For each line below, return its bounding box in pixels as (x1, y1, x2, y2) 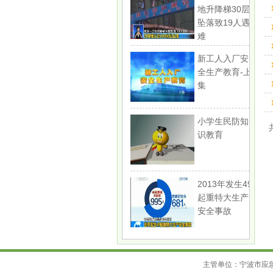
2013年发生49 (197, 179, 253, 190)
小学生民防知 (197, 116, 249, 127)
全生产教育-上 (197, 67, 252, 77)
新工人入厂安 (197, 54, 249, 64)
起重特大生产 (197, 193, 249, 203)
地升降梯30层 (197, 4, 250, 15)
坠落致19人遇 (197, 18, 250, 28)
